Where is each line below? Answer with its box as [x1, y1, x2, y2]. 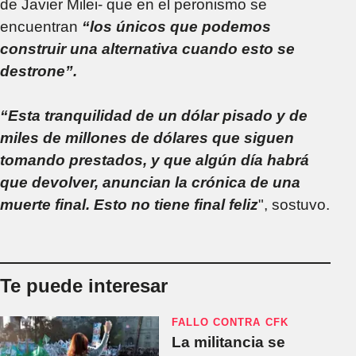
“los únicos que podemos [82, 17, 271, 35]
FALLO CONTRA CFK [172, 315, 288, 328]
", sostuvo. [258, 195, 330, 213]
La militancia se [172, 333, 285, 350]
